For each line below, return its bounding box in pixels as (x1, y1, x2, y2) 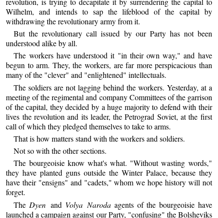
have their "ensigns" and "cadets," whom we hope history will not (6, 177, 212, 188)
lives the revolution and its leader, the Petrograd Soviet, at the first (6, 111, 212, 122)
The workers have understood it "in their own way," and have (14, 50, 212, 61)
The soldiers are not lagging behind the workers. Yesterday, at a (14, 82, 212, 92)
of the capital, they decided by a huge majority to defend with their (6, 101, 212, 112)
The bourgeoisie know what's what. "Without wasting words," (14, 158, 212, 168)
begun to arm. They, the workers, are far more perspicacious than (6, 60, 212, 71)
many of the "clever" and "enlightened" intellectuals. (6, 70, 167, 80)
